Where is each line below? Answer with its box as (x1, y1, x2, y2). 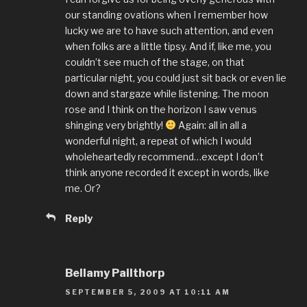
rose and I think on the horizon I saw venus (65, 103, 257, 116)
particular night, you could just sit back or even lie (65, 72, 286, 84)
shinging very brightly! (65, 119, 165, 132)
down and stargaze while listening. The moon (65, 88, 269, 100)
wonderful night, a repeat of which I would (65, 135, 251, 147)
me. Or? (65, 182, 101, 195)
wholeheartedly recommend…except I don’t (65, 151, 264, 163)
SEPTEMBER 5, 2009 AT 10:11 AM (65, 288, 230, 297)
